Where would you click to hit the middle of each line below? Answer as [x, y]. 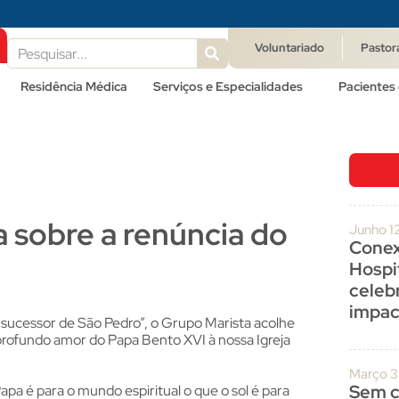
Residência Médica [73, 86]
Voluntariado [289, 48]
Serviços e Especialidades [228, 86]
